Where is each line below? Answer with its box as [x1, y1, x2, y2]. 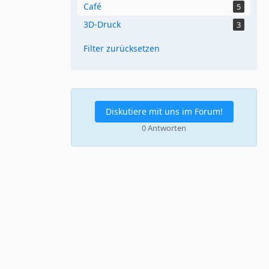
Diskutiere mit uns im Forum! [105, 105, 223, 117]
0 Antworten [142, 122, 186, 133]
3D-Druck [83, 18, 121, 30]
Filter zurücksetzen [83, 42, 160, 54]
